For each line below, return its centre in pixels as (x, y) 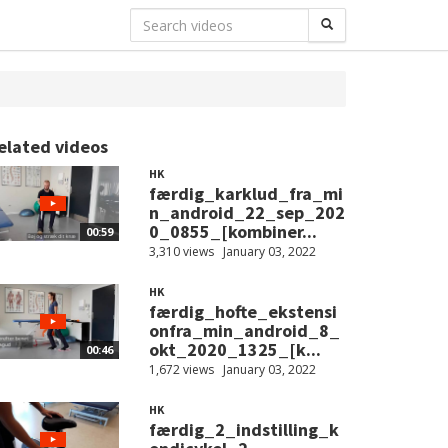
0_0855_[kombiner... (232, 231)
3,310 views (181, 251)
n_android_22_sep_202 (246, 212)
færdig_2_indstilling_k (243, 429)
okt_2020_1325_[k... (234, 349)
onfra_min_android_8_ (244, 330)
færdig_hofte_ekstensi (242, 311)
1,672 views (181, 369)
